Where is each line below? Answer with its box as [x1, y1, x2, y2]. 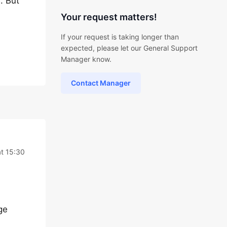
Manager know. [60, 55, 111, 63]
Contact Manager [70, 79, 131, 87]
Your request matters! [60, 12, 157, 22]
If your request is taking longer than [60, 32, 179, 41]
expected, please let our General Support [60, 44, 198, 52]
